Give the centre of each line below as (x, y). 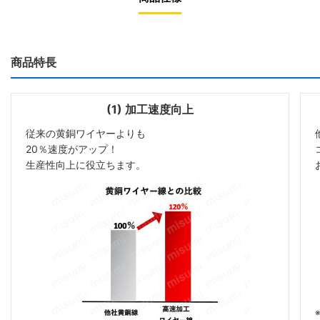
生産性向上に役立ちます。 (86, 164)
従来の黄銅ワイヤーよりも (86, 133)
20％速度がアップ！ (72, 149)
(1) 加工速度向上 (150, 109)
